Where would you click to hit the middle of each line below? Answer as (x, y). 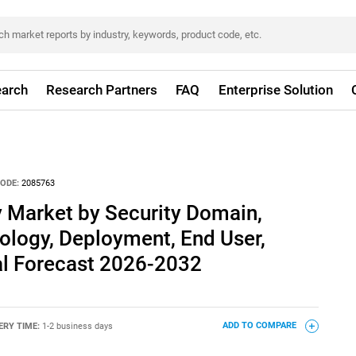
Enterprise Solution (275, 90)
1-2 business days (77, 326)
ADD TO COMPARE (260, 326)
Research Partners (102, 90)
